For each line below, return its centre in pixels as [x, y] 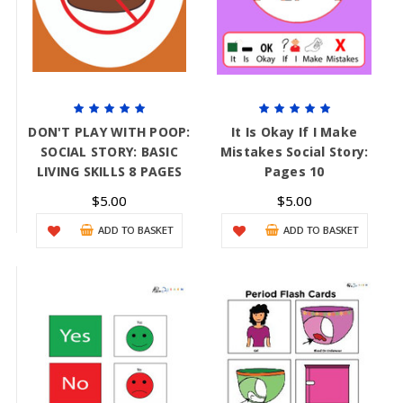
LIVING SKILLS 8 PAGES [109, 172]
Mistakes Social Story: [294, 152]
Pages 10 [294, 172]
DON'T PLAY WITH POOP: [109, 132]
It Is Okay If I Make [295, 132]
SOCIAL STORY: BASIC [109, 152]
